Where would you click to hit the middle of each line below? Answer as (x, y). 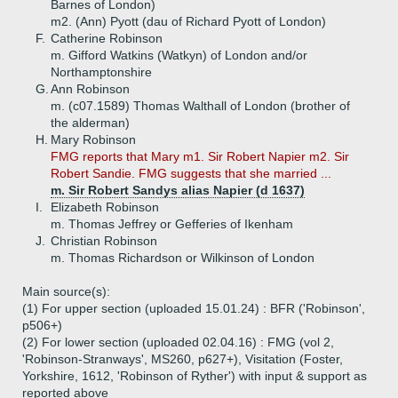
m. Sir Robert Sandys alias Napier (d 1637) (178, 190)
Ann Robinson (90, 89)
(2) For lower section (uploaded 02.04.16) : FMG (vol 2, (178, 342)
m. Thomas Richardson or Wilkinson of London (183, 258)
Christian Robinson (104, 241)
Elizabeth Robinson (105, 207)
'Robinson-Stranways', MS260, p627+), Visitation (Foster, (183, 359)
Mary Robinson (93, 139)
